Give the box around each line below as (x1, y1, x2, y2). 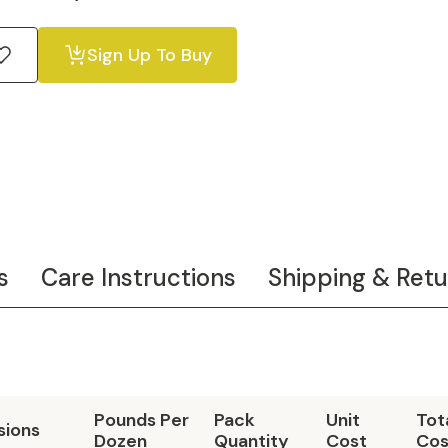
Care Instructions (41, 262, 236, 293)
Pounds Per (94, 408, 189, 432)
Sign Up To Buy (87, 43, 212, 67)
